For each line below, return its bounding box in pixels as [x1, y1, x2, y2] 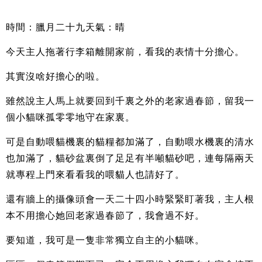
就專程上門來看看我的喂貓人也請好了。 [6, 169, 185, 180]
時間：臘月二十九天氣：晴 [6, 22, 125, 32]
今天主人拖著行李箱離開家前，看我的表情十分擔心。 [6, 46, 244, 57]
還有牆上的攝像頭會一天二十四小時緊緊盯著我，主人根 [6, 194, 254, 204]
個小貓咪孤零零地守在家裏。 [6, 112, 135, 122]
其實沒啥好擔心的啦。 [6, 71, 105, 81]
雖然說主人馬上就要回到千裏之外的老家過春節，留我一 [6, 95, 254, 106]
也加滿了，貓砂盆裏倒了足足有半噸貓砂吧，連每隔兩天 [6, 153, 254, 163]
